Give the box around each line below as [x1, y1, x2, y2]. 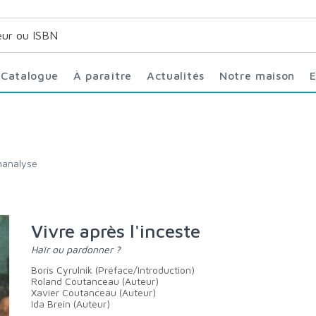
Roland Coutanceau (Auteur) [31, 275, 159, 287]
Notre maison [227, 69, 296, 82]
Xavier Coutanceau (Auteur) [31, 286, 156, 298]
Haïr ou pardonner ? [37, 243, 121, 255]
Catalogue [8, 69, 59, 82]
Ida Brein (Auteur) [31, 298, 110, 310]
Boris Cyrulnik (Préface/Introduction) [37, 264, 195, 276]
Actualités [154, 69, 205, 82]
